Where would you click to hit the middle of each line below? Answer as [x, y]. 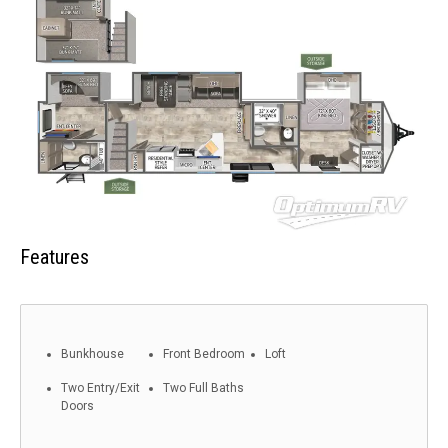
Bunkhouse [92, 354]
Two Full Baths [203, 388]
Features [54, 257]
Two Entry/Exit [100, 388]
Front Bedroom [204, 354]
